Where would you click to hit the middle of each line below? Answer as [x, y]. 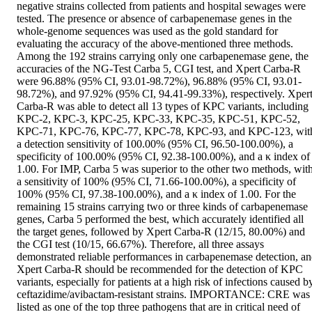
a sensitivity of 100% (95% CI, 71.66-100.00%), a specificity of [156, 181]
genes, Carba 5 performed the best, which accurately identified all [160, 219]
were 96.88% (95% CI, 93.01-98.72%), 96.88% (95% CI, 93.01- [159, 81]
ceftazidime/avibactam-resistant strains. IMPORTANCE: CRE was [163, 294]
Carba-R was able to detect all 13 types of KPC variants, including [163, 106]
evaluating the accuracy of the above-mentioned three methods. [155, 43]
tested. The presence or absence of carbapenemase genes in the [154, 18]
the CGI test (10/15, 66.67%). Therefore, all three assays [140, 244]
